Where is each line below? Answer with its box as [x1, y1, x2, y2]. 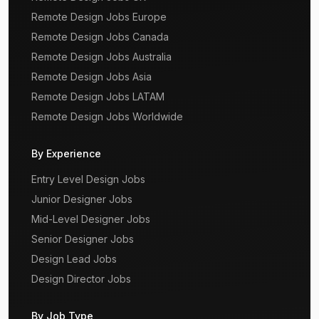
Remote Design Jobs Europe [31, 11, 167, 23]
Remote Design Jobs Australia [31, 51, 172, 63]
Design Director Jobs [31, 273, 131, 285]
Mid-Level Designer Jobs [31, 213, 150, 225]
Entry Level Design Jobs [31, 173, 145, 185]
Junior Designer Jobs [31, 193, 132, 205]
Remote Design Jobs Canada [31, 31, 169, 43]
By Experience [31, 147, 101, 159]
